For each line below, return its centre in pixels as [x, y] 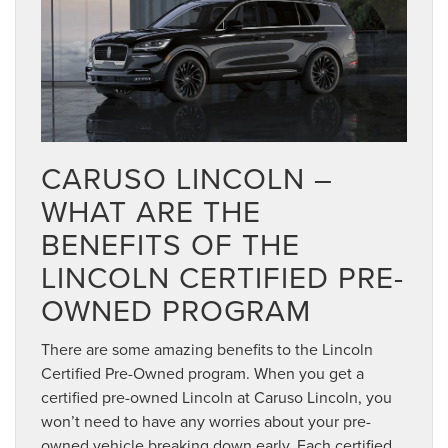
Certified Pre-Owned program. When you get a [202, 373]
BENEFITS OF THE [170, 244]
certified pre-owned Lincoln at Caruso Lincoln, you [216, 397]
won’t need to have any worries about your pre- [206, 421]
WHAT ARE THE [151, 211]
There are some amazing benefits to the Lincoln [207, 349]
